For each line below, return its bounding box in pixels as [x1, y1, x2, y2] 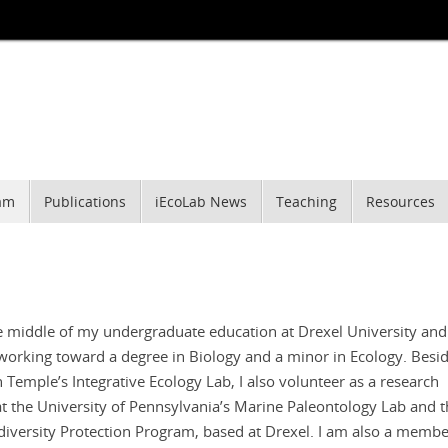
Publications [44, 192, 126, 212]
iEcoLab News [155, 192, 247, 212]
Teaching [276, 192, 337, 212]
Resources [366, 192, 435, 212]
